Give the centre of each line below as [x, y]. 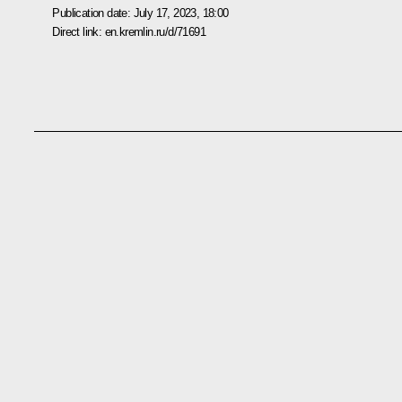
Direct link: [79, 31]
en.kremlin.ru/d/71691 [155, 31]
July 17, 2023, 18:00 [181, 13]
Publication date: [93, 13]
